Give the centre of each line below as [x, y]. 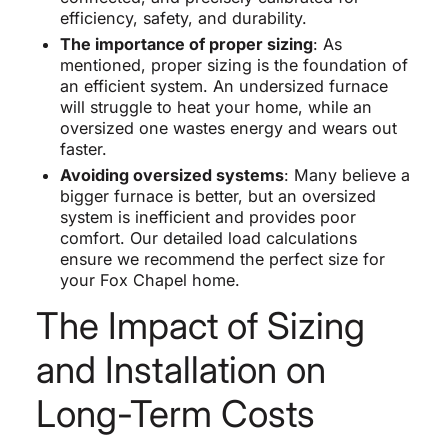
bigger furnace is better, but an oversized [217, 196]
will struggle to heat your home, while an [215, 107]
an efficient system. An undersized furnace [223, 86]
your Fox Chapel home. [149, 280]
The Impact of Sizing [200, 326]
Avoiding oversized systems [171, 175]
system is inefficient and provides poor [207, 217]
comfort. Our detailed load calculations [208, 238]
